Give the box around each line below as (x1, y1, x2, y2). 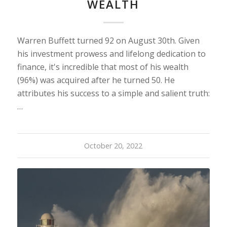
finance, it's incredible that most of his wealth (17, 61, 188, 72)
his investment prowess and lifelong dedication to (17, 48, 206, 59)
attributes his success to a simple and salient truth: (17, 87, 210, 99)
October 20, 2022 (84, 140, 143, 150)
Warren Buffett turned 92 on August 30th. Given (17, 34, 200, 46)
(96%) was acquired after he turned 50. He (17, 74, 175, 86)
